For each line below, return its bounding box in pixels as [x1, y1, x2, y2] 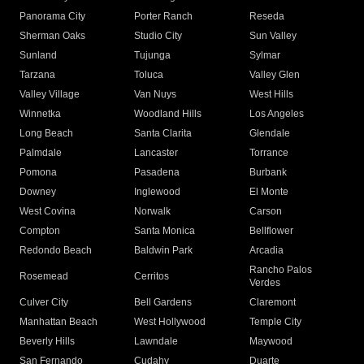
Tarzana [19, 69, 55, 81]
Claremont [249, 297, 296, 309]
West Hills [249, 89, 293, 101]
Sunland [19, 50, 57, 62]
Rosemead [19, 271, 68, 283]
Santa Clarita [134, 128, 193, 140]
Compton [19, 225, 60, 237]
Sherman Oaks [19, 30, 85, 42]
